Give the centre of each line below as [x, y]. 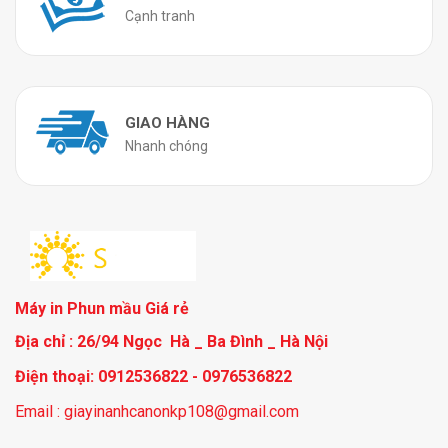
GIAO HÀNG [167, 123]
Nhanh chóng [166, 146]
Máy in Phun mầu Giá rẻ [102, 309]
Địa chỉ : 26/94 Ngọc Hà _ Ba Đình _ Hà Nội [171, 342]
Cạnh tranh [160, 16]
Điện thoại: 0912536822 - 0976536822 [153, 377]
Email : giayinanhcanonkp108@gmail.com [157, 412]
